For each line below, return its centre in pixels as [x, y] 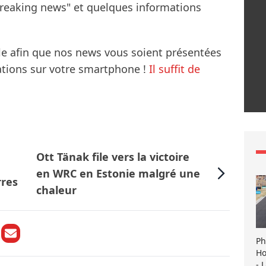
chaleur [57, 190]
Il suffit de [175, 69]
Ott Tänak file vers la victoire [113, 157]
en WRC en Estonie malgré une [118, 174]
